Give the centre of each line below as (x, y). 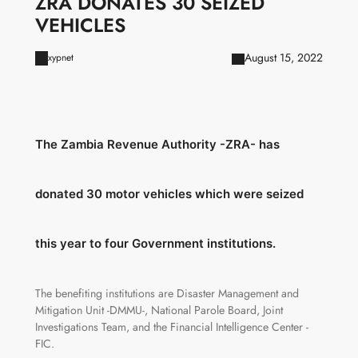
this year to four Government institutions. (155, 244)
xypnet (60, 58)
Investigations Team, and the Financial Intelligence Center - (171, 327)
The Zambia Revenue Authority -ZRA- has (157, 145)
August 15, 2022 (284, 58)
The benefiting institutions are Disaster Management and (167, 294)
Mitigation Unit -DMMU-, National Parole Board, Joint (159, 310)
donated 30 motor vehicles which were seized (169, 194)
